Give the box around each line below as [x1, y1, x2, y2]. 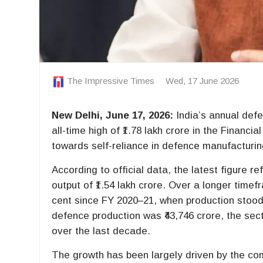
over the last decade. [52, 225, 151, 237]
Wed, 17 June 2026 [166, 76, 240, 86]
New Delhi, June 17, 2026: [52, 110, 174, 122]
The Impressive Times [67, 76, 155, 86]
